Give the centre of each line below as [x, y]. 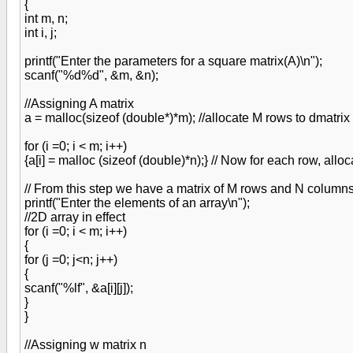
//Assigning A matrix [79, 104]
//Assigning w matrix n [85, 345]
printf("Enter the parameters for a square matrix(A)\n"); [173, 61]
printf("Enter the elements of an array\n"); [137, 203]
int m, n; [46, 19]
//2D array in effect [75, 217]
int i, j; [41, 33]
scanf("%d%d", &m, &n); [91, 75]
